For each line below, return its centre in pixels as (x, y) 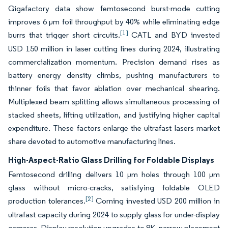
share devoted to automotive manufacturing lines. (92, 141)
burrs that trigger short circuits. (64, 35)
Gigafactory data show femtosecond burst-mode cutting (114, 9)
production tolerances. (47, 201)
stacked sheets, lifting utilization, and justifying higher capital (114, 115)
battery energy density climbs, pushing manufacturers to (114, 75)
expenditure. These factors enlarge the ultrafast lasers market (114, 128)
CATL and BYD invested (174, 35)
